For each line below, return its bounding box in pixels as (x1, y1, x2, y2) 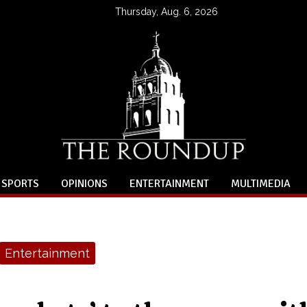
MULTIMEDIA (231, 177, 291, 191)
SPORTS (1, 177, 39, 191)
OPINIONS (61, 177, 108, 191)
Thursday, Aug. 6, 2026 (115, 5, 218, 16)
